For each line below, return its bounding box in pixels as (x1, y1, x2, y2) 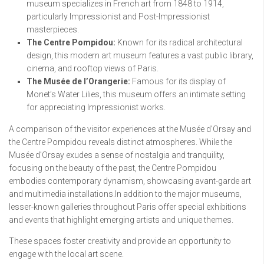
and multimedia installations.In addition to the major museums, (9, 189, 242, 199)
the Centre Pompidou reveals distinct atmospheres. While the (9, 137, 232, 147)
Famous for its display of (130, 76, 226, 86)
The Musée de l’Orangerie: (27, 76, 130, 86)
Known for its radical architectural (115, 37, 243, 47)
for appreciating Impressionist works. (27, 102, 166, 112)
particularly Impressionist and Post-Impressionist (27, 11, 210, 21)
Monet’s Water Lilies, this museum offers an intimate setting (27, 89, 246, 99)
